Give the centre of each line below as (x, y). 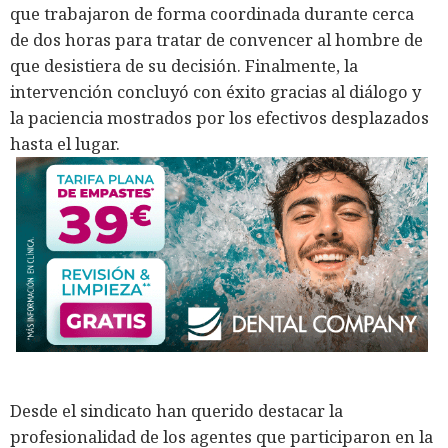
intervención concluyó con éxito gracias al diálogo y (215, 92)
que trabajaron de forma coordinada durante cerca (212, 14)
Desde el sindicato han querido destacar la (176, 411)
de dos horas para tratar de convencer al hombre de (216, 40)
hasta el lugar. (65, 144)
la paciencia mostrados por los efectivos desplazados (219, 118)
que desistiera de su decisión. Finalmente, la (184, 66)
